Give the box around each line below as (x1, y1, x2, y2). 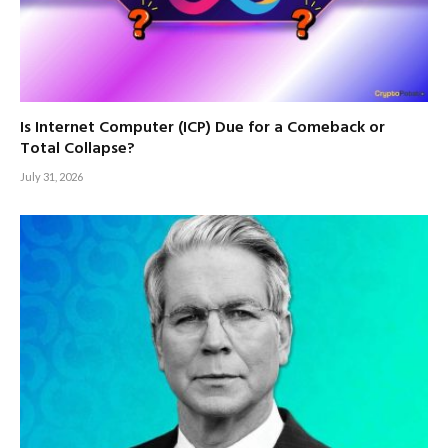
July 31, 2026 (20, 170, 83, 184)
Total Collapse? (20, 136, 135, 163)
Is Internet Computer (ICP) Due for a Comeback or (20, 115, 385, 142)
